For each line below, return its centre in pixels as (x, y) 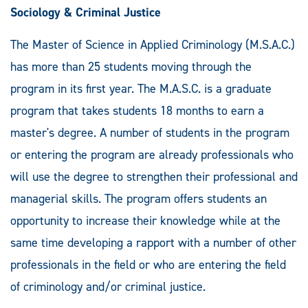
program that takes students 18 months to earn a (137, 110)
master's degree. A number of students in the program (150, 132)
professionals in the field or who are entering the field (148, 264)
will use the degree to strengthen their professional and (154, 176)
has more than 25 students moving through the (131, 66)
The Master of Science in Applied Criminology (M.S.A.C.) (153, 44)
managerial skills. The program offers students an (139, 198)
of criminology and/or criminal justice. (108, 286)
